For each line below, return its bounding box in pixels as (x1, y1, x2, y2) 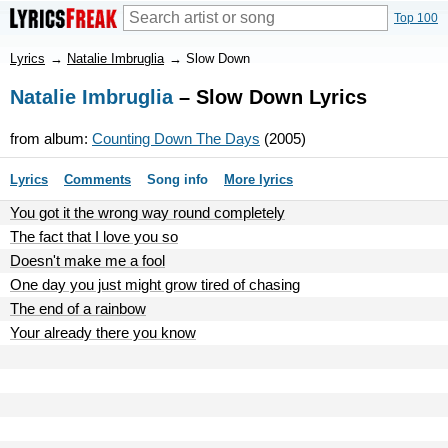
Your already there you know (10, 324, 196, 341)
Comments (64, 172, 131, 187)
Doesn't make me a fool (10, 252, 165, 269)
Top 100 (394, 11, 438, 25)
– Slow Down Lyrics (173, 86, 367, 108)
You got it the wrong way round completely (10, 204, 285, 221)
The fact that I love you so (10, 228, 178, 245)
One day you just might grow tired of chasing (10, 276, 300, 293)
